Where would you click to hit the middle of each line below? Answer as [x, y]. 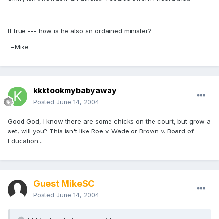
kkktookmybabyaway [75, 91]
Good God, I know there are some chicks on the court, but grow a [109, 121]
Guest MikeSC [64, 184]
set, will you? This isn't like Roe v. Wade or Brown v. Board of [101, 131]
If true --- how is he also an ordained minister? [80, 31]
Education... [25, 141]
